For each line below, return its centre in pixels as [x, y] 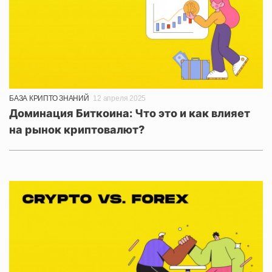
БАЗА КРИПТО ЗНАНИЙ [49, 99]
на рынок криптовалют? [77, 130]
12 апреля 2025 [120, 99]
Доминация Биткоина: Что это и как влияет [130, 114]
